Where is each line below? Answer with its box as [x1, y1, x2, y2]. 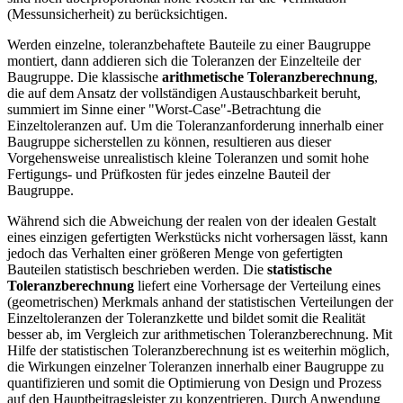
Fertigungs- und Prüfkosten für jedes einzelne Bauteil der [7, 166, 330, 183]
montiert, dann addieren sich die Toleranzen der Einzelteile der [7, 53, 361, 69]
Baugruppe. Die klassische [7, 69, 162, 85]
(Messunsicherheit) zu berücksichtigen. [7, 6, 228, 22]
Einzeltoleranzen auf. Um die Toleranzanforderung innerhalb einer [7, 118, 383, 134]
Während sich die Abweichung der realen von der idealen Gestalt [7, 213, 376, 229]
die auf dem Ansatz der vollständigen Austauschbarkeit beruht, [7, 85, 361, 102]
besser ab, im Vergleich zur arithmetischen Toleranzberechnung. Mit [7, 327, 392, 343]
